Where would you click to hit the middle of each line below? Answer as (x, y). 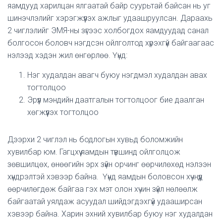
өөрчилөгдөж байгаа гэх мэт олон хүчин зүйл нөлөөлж (103, 189)
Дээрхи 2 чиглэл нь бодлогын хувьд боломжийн (95, 139)
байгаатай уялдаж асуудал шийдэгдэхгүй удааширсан (105, 201)
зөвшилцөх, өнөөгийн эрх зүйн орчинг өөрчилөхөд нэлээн (109, 164)
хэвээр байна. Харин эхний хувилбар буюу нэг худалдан (110, 214)
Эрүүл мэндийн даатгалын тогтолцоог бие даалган (116, 100)
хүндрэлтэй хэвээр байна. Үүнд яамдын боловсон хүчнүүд (105, 177)
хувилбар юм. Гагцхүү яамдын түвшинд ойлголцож (94, 152)
